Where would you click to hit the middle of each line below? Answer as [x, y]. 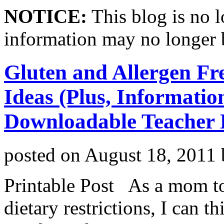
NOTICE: [45, 16]
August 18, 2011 [150, 154]
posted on [44, 154]
